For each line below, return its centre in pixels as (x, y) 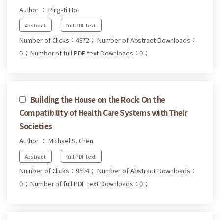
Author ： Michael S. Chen (56, 140)
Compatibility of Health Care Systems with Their (103, 112)
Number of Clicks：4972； (57, 40)
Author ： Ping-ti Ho (48, 9)
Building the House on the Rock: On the (97, 99)
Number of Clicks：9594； (57, 171)
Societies (35, 125)
